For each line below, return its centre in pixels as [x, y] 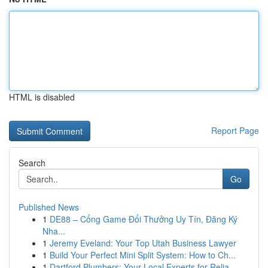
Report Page [235, 130]
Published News [49, 207]
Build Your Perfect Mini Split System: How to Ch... [143, 255]
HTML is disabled [42, 97]
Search [32, 163]
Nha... [54, 231]
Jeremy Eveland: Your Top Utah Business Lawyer [143, 243]
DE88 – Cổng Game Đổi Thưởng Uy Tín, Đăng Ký [144, 219]
